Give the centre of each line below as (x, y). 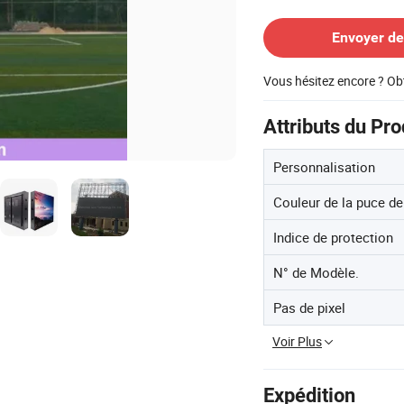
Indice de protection (333, 237)
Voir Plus (297, 341)
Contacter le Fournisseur (331, 10)
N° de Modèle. (316, 272)
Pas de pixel (309, 308)
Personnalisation (324, 167)
